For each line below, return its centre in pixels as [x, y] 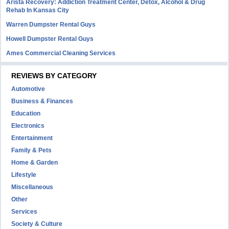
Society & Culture [37, 224]
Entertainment [32, 138]
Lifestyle [24, 175]
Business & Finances [42, 101]
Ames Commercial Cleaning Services [61, 53]
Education [26, 113]
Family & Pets [32, 150]
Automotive [28, 89]
